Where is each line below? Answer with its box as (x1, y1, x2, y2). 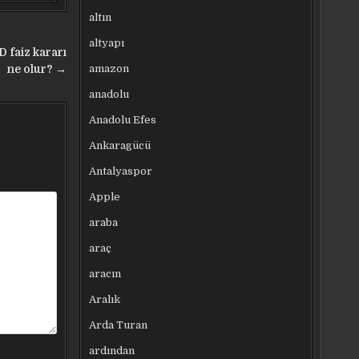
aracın (89, 267, 122, 280)
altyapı (89, 36, 125, 49)
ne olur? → (7, 63, 67, 75)
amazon (89, 62, 130, 75)
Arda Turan (89, 318, 148, 331)
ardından (89, 344, 135, 357)
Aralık (89, 292, 121, 305)
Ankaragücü (89, 139, 151, 151)
